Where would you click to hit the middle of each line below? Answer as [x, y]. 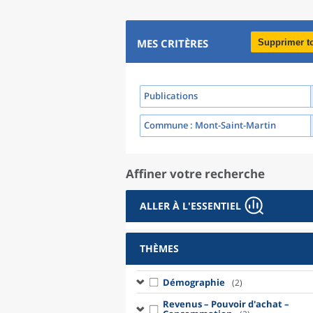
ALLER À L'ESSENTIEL [190, 206]
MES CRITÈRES [173, 43]
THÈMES [159, 248]
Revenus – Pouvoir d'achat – [226, 304]
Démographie [194, 282]
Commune [166, 125]
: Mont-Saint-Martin [232, 125]
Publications [171, 96]
